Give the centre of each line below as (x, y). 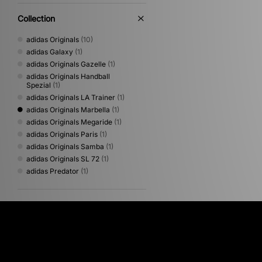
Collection (36, 18)
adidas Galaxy (50, 51)
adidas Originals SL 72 (63, 158)
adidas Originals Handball (68, 76)
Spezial (39, 85)
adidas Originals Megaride (69, 122)
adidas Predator (53, 171)
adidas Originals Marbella (68, 109)
